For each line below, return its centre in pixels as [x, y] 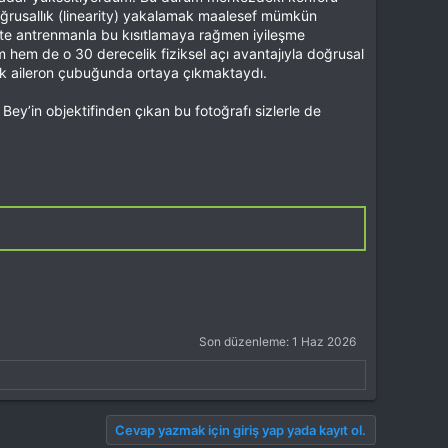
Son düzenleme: [245, 342]
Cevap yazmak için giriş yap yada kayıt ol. [240, 430]
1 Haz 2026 [324, 342]
